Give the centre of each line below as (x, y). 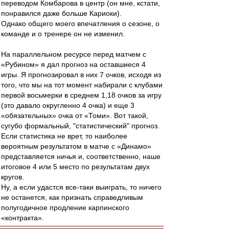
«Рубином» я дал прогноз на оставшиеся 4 (73, 64)
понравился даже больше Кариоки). (61, 13)
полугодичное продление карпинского (65, 208)
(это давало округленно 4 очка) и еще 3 (68, 105)
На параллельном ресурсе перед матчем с (74, 54)
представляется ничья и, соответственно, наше (81, 156)
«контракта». (22, 218)
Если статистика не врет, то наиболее (64, 136)
